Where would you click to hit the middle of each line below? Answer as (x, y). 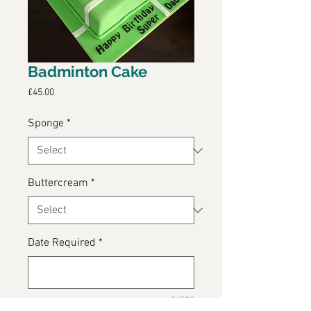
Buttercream (58, 184)
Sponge (46, 124)
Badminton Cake (87, 72)
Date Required (62, 243)
